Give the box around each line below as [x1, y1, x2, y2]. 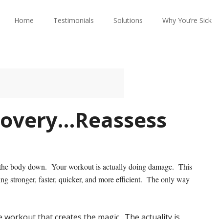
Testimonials [53, 16, 94, 25]
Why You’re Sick [162, 16, 212, 25]
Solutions [113, 16, 143, 25]
